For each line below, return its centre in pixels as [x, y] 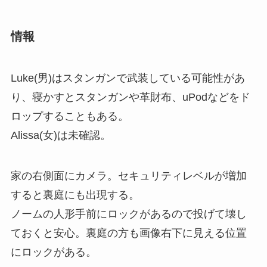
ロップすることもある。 [69, 116]
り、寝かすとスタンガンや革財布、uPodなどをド [130, 97]
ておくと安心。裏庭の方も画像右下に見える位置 [128, 233]
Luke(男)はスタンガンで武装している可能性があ [128, 78]
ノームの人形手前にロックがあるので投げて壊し [128, 214]
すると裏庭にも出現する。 [75, 195]
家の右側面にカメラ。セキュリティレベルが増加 [128, 176]
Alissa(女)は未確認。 [60, 135]
